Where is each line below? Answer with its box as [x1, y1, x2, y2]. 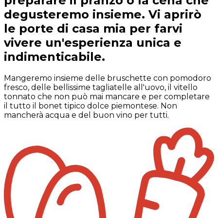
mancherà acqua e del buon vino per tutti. [4, 110, 169, 120]
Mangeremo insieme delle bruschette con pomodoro [4, 73, 211, 83]
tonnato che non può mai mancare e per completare [4, 92, 210, 102]
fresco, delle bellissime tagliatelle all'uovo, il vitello [4, 83, 198, 92]
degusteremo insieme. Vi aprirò [4, 7, 201, 22]
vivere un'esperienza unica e [4, 36, 182, 50]
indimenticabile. [4, 50, 105, 64]
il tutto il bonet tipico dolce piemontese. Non [4, 101, 177, 111]
